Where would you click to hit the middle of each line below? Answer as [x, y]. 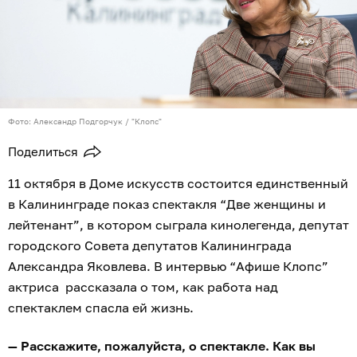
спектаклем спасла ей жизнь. [101, 308]
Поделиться [43, 152]
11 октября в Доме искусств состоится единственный [178, 184]
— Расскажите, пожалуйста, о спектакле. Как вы [162, 346]
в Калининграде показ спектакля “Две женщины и [167, 204]
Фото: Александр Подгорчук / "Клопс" [85, 122]
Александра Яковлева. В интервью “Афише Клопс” [168, 267]
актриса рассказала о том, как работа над [143, 287]
